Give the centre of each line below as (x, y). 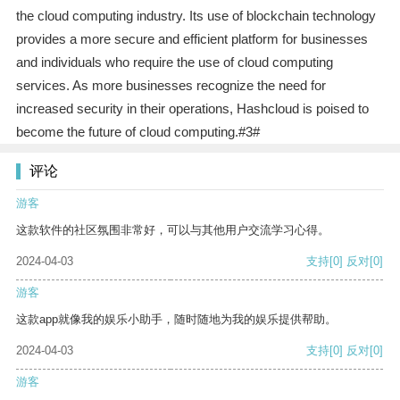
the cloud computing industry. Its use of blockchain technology (196, 16)
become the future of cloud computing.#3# (137, 132)
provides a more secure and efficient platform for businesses (192, 39)
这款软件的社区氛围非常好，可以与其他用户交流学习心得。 (173, 230)
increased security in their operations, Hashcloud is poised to (192, 109)
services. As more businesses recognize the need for (171, 86)
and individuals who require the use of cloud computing (174, 62)
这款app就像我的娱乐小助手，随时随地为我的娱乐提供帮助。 (176, 320)
